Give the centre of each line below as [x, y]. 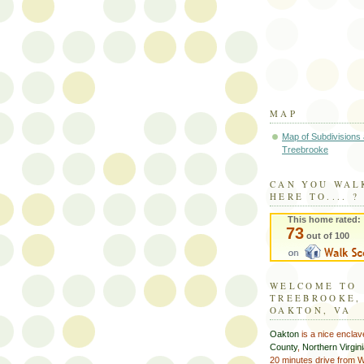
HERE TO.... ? [315, 197]
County [284, 347]
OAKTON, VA [311, 310]
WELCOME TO [314, 286]
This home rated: [324, 220]
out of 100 [327, 236]
